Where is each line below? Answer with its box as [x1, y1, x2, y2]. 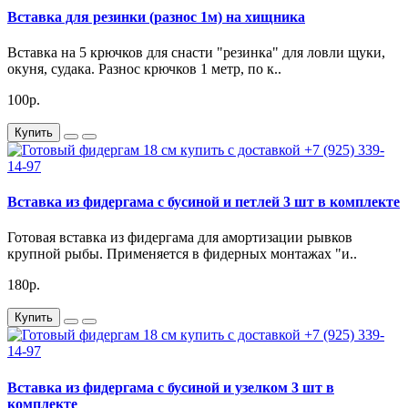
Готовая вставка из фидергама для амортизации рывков [7, 229, 352, 246]
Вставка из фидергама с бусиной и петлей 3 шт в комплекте [7, 194, 400, 210]
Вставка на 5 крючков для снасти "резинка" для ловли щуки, [7, 44, 385, 60]
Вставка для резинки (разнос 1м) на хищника [7, 8, 305, 25]
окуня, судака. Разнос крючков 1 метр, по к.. [7, 60, 281, 76]
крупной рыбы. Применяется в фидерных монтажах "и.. [7, 246, 357, 262]
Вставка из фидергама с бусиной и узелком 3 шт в [7, 379, 334, 395]
